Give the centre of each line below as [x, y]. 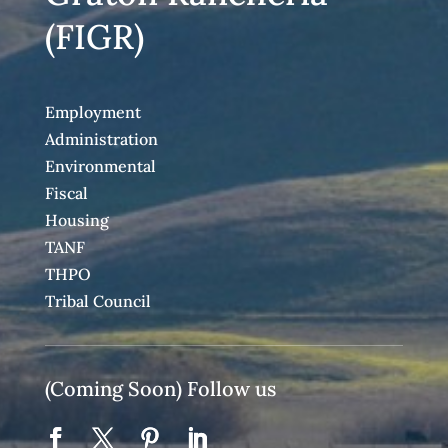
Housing [76, 220]
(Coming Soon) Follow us [160, 389]
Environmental [100, 166]
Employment [92, 112]
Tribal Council [97, 301]
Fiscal [66, 193]
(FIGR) [94, 37]
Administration [101, 139]
